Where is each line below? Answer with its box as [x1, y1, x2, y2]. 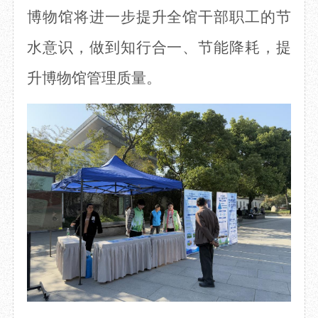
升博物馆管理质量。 [26, 70, 161, 87]
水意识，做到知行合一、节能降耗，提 [26, 39, 292, 57]
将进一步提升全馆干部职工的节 [73, 9, 292, 26]
